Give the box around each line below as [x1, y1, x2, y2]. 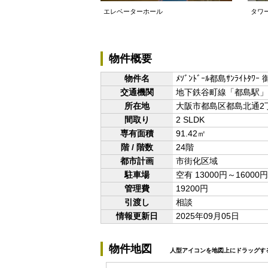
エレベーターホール [103, 8, 163, 15]
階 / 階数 [120, 142, 153, 152]
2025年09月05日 [175, 211, 239, 221]
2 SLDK [175, 115, 205, 124]
